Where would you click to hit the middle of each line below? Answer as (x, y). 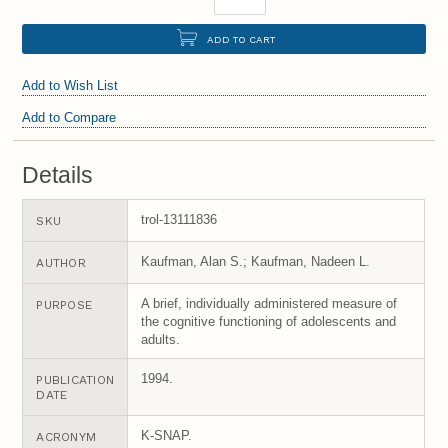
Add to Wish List (70, 85)
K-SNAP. (167, 435)
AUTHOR (61, 262)
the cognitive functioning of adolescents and (269, 321)
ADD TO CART (240, 40)
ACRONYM (66, 436)
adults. (161, 339)
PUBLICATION (75, 379)
